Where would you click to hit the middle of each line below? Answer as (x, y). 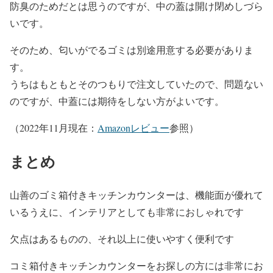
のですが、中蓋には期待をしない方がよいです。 (117, 101)
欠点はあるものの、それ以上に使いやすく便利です (122, 238)
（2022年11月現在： (54, 128)
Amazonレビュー (133, 128)
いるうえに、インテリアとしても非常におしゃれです (127, 211)
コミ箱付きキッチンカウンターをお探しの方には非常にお (136, 265)
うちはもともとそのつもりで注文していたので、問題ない (136, 84)
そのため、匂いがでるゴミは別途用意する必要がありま (132, 50)
